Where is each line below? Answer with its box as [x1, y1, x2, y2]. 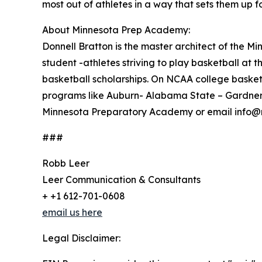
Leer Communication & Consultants [42, 173, 201, 185]
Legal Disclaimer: [42, 232, 120, 244]
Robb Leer [42, 157, 89, 169]
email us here [42, 206, 102, 218]
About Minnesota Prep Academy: [42, 23, 190, 36]
